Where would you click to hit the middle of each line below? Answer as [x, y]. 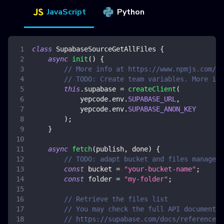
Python [131, 12]
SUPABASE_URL [152, 99]
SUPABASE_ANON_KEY [162, 109]
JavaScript [66, 12]
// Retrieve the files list [116, 199]
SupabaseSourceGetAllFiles [106, 49]
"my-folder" [146, 179]
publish [110, 149]
